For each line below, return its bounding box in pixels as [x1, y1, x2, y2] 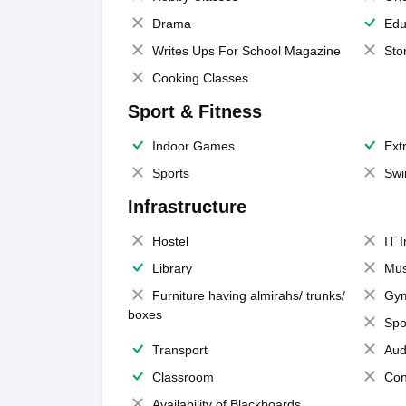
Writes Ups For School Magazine [151, 43, 341, 58]
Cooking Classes [151, 71, 248, 85]
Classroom [151, 370, 214, 384]
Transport [151, 343, 208, 357]
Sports [151, 166, 189, 180]
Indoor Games [151, 139, 235, 153]
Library [151, 261, 192, 275]
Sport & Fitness [127, 101, 262, 121]
